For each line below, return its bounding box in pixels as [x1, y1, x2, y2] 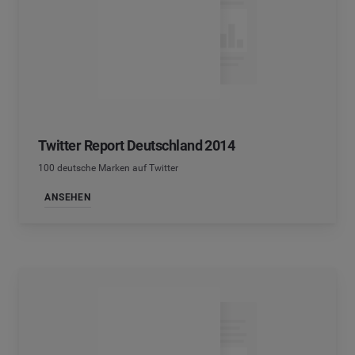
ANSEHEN [44, 191, 91, 203]
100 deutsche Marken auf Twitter [38, 162, 178, 174]
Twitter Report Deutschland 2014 [38, 137, 235, 155]
